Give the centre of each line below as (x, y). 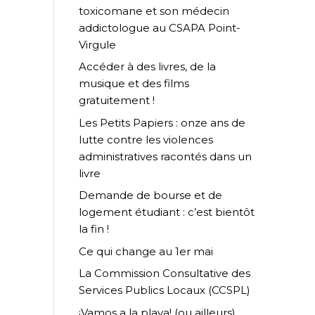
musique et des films (134, 84)
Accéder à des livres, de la (147, 67)
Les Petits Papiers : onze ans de (162, 122)
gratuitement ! (120, 101)
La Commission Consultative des (165, 274)
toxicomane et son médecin (154, 11)
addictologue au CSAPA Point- (160, 27)
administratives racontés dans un (165, 156)
